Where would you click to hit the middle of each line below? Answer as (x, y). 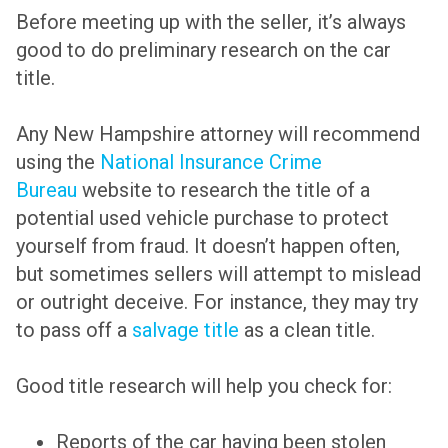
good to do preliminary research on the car (203, 50)
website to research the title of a (223, 190)
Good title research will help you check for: (204, 386)
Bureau (46, 190)
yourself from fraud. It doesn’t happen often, (208, 246)
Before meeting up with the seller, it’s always (211, 22)
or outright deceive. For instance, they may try (217, 302)
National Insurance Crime (211, 162)
